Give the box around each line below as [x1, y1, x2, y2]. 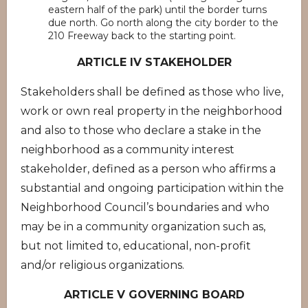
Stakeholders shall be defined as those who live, [21, 85, 283, 98]
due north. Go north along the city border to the [48, 16, 278, 29]
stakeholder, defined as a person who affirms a [21, 162, 276, 175]
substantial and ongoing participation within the [21, 181, 284, 195]
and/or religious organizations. [21, 258, 184, 272]
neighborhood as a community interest [21, 143, 234, 156]
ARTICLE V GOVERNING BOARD [63, 288, 245, 301]
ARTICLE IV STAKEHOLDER [76, 56, 232, 69]
